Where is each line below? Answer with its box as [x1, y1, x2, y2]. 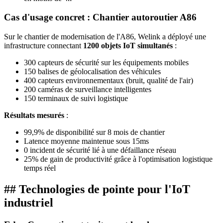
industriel [4, 196, 53, 209]
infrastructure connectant [4, 41, 83, 50]
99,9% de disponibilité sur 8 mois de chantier [24, 128, 165, 137]
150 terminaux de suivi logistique [24, 94, 128, 103]
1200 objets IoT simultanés [83, 41, 173, 50]
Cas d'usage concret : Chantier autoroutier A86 [4, 12, 197, 23]
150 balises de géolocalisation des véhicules [24, 67, 161, 76]
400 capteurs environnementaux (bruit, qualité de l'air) [24, 76, 193, 85]
